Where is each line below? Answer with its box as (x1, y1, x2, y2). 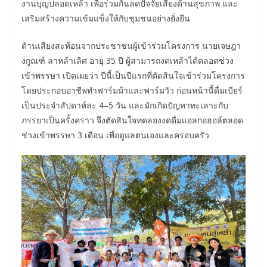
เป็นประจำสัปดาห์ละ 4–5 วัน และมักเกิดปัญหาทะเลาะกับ (21, 99, 228, 111)
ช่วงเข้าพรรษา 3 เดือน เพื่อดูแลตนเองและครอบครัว (21, 129, 209, 141)
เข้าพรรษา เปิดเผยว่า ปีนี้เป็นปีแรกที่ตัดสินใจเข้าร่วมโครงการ (21, 69, 245, 81)
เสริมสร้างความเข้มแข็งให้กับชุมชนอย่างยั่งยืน (21, 12, 190, 24)
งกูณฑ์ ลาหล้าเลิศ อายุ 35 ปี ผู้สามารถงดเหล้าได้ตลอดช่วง (21, 54, 234, 66)
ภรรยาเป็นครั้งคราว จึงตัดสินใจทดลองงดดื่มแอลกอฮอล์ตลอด (21, 114, 243, 126)
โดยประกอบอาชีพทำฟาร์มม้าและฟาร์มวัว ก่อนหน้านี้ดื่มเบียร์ (21, 84, 243, 96)
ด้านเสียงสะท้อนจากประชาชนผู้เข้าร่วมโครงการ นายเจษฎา (21, 39, 241, 51)
